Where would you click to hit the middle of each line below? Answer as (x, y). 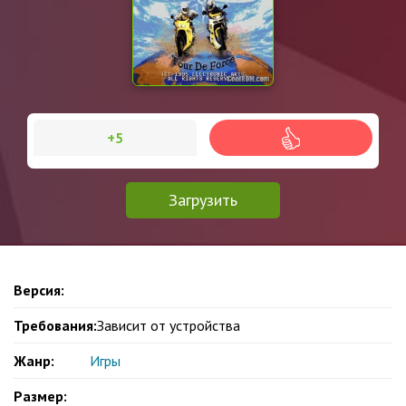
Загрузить (203, 200)
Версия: (39, 290)
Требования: (55, 325)
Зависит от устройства (169, 325)
